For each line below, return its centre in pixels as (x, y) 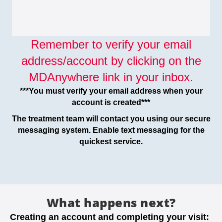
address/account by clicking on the (111, 61)
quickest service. (111, 142)
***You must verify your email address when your (111, 91)
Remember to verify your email (111, 45)
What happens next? (111, 203)
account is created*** (111, 103)
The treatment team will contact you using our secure (111, 119)
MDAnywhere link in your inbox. (111, 77)
